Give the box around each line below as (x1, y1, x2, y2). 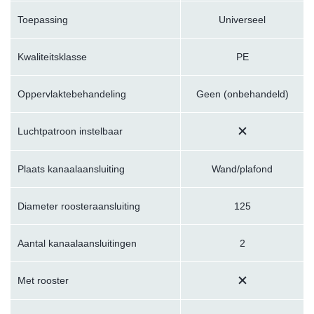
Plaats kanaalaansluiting (18, 163, 125, 175)
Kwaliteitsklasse (18, 50, 87, 62)
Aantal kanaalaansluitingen (18, 237, 137, 249)
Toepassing (18, 13, 68, 25)
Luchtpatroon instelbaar (18, 125, 123, 137)
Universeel (219, 13, 266, 25)
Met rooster (18, 274, 69, 286)
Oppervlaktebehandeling (18, 88, 126, 100)
